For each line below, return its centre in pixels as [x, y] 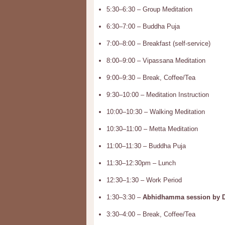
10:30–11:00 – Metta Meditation [152, 129]
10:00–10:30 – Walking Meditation [156, 112]
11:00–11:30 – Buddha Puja [146, 146]
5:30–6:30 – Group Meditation [149, 9]
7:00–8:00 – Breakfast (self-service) [158, 43]
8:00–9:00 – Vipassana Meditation [156, 61]
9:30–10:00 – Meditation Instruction [158, 95]
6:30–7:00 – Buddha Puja [143, 26]
